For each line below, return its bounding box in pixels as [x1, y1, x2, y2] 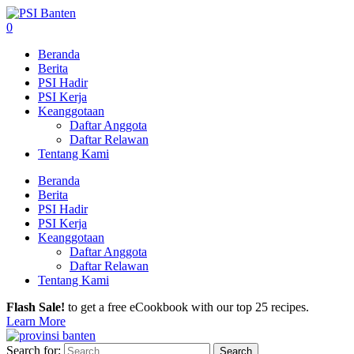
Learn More [6, 314, 66, 328]
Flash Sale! [6, 300, 65, 314]
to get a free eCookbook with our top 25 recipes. [65, 300, 309, 314]
